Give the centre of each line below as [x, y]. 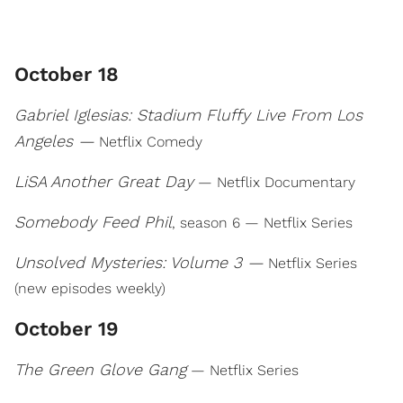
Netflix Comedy [148, 142]
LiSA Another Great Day [104, 181]
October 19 [67, 329]
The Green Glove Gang [100, 369]
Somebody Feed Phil [93, 222]
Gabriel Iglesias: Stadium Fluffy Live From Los [188, 115]
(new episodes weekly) [90, 288]
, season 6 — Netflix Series [262, 223]
